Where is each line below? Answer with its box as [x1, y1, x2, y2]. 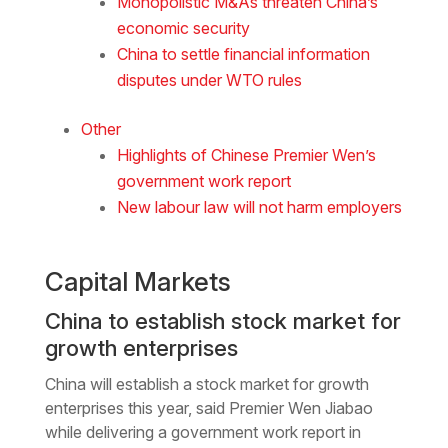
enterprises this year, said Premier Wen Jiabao [44, 397, 373, 418]
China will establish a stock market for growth [44, 373, 369, 394]
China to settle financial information [116, 43, 370, 64]
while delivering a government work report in [44, 421, 361, 442]
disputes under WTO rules [116, 69, 302, 90]
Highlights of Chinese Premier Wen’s [116, 144, 376, 165]
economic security [116, 17, 250, 38]
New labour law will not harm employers [116, 196, 402, 217]
